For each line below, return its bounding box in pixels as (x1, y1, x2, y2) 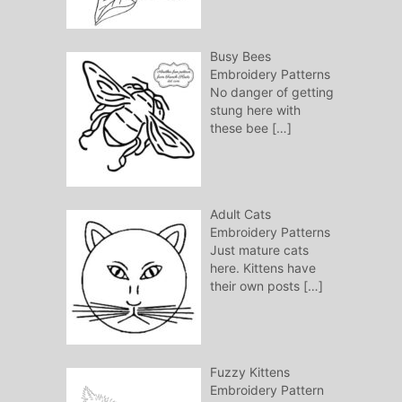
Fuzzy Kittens (209, 364, 290, 380)
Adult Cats (209, 206, 271, 223)
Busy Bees (209, 48, 271, 65)
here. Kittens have (209, 260, 316, 276)
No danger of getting (209, 84, 334, 100)
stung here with (209, 102, 301, 118)
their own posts (209, 278, 303, 294)
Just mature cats (209, 242, 309, 258)
